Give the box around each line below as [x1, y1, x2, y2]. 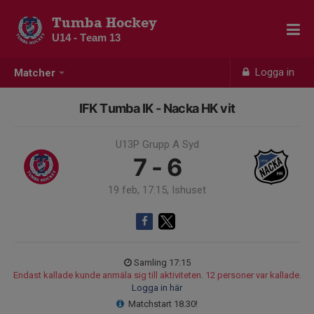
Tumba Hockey [52, 14, 157, 31]
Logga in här [132, 282, 182, 293]
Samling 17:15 [133, 257, 191, 268]
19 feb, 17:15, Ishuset [108, 184, 206, 196]
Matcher [14, 67, 55, 80]
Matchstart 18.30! [128, 299, 198, 309]
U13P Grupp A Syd [115, 138, 199, 151]
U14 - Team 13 [52, 32, 121, 43]
